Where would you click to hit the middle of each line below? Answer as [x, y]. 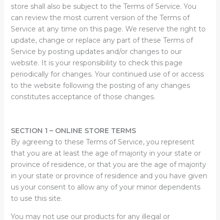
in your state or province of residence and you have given [109, 176]
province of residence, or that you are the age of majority [108, 165]
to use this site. [36, 198]
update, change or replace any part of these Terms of [102, 40]
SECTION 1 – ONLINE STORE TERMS [73, 131]
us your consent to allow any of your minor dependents [105, 187]
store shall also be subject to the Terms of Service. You [103, 6]
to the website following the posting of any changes [100, 85]
